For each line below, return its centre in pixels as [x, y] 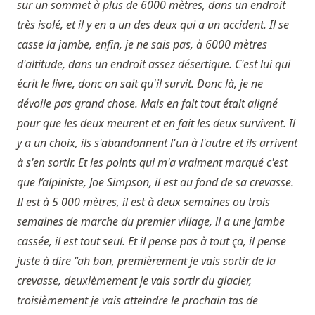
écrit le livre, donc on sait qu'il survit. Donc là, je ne [140, 84]
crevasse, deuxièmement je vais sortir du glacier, [134, 281]
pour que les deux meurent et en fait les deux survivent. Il [156, 123]
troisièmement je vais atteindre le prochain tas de [137, 301]
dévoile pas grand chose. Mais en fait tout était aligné [147, 104]
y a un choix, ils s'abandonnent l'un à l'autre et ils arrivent [157, 143]
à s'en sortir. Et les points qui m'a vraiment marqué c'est [152, 163]
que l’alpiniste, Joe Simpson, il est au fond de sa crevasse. [155, 182]
